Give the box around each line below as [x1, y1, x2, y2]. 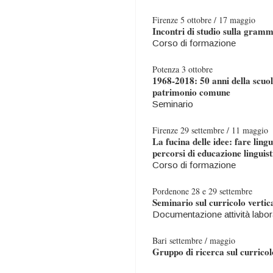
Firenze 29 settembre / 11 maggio [152, 124, 268, 136]
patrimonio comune [152, 85, 230, 99]
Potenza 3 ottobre [152, 63, 213, 75]
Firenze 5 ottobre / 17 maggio [152, 14, 255, 26]
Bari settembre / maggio [152, 235, 235, 246]
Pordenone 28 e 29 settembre [152, 185, 252, 197]
